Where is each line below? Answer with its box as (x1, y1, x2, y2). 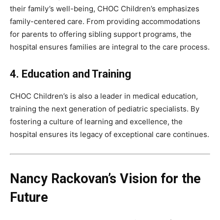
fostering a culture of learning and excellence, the (10, 117, 183, 127)
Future (10, 190, 48, 206)
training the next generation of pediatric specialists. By (10, 104, 199, 114)
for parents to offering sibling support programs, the (10, 29, 192, 39)
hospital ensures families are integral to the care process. (10, 42, 210, 52)
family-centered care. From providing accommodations (10, 17, 200, 27)
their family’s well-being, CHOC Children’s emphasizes (10, 4, 199, 14)
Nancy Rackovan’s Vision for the (10, 171, 201, 187)
